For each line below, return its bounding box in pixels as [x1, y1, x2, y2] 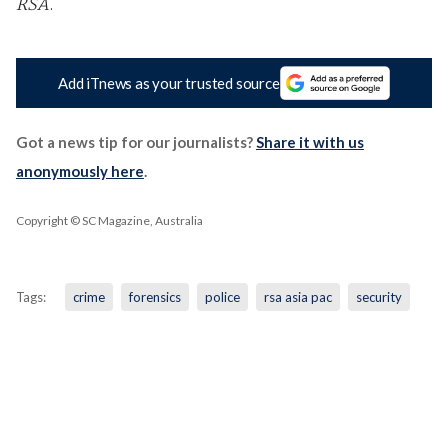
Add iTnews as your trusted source [58, 73, 280, 92]
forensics [128, 289, 181, 306]
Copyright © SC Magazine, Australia [15, 213, 203, 229]
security [355, 289, 402, 306]
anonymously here [15, 162, 144, 181]
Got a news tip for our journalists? [15, 133, 256, 152]
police [204, 289, 240, 306]
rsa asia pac [263, 289, 332, 306]
